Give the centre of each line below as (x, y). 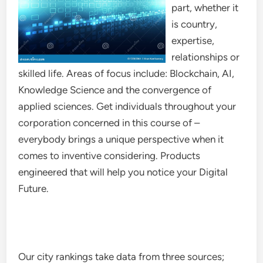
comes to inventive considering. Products (109, 156)
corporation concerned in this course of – (109, 123)
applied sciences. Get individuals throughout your (127, 106)
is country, (195, 24)
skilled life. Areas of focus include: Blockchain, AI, (127, 73)
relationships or (206, 57)
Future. (34, 188)
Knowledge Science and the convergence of (115, 90)
